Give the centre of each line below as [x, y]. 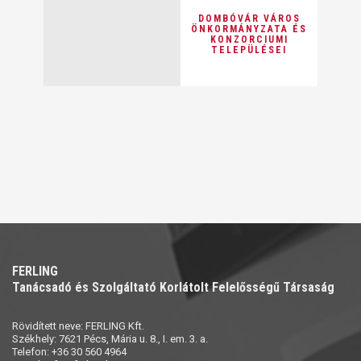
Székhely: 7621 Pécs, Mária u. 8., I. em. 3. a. [110, 339]
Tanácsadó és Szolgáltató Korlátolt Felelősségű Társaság [173, 287]
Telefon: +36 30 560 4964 [69, 352]
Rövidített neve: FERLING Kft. [78, 326]
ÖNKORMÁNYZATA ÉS [249, 29]
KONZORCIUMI [249, 39]
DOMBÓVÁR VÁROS [249, 18]
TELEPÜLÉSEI [249, 50]
